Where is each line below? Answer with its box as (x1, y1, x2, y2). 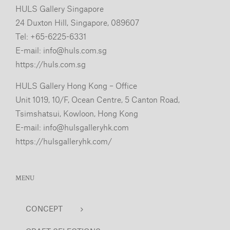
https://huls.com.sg (15, 59, 86, 69)
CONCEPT (26, 204, 63, 214)
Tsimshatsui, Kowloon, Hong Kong (15, 108, 138, 119)
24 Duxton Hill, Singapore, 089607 (15, 17, 139, 28)
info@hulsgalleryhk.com (43, 122, 129, 132)
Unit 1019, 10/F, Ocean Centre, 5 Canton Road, (15, 94, 180, 105)
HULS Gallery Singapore (15, 4, 104, 14)
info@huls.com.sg (43, 45, 107, 55)
